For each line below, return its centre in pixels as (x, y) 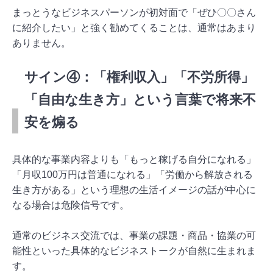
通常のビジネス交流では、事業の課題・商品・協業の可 (134, 235)
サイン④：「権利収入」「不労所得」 (139, 77)
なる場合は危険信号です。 (71, 205)
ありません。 (41, 43)
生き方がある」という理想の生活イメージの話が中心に (134, 190)
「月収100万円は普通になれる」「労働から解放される (133, 174)
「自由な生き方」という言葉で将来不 (140, 99)
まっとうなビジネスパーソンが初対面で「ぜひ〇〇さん (134, 12)
